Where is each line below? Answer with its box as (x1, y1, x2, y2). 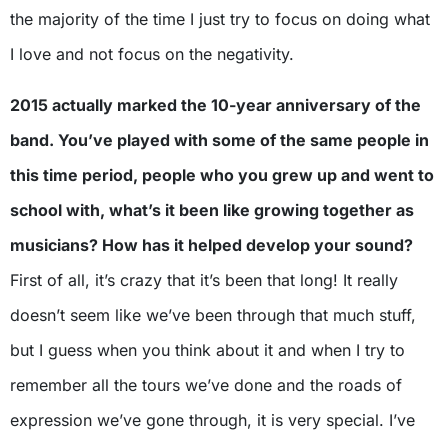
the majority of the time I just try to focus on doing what (10, 9, 430, 29)
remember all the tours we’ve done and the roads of (10, 375, 402, 395)
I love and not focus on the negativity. (10, 44, 294, 64)
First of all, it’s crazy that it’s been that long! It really (10, 270, 398, 290)
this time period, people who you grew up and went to (10, 165, 434, 185)
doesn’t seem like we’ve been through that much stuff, (10, 305, 416, 325)
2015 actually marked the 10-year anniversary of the (10, 95, 421, 115)
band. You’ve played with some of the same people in (10, 130, 429, 150)
